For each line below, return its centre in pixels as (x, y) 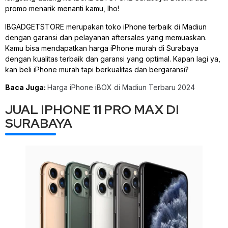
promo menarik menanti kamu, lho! (62, 9)
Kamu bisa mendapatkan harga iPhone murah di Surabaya (102, 48)
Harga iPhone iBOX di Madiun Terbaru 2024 (121, 88)
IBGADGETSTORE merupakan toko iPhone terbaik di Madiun (106, 26)
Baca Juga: (26, 88)
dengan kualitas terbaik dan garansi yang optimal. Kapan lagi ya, (113, 59)
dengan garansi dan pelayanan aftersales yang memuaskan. (106, 37)
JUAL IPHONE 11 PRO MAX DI (92, 110)
